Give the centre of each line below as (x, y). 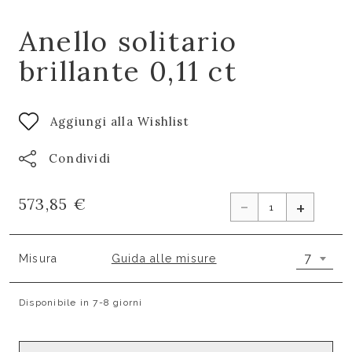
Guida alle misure (164, 258)
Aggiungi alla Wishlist (120, 121)
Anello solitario (128, 41)
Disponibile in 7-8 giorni (81, 302)
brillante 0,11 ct (128, 71)
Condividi (80, 158)
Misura (38, 258)
